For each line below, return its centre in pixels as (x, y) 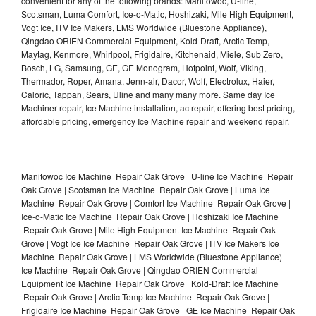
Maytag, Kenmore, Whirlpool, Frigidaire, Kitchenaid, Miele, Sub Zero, (152, 54)
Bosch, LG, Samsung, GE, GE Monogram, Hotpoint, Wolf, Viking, (144, 67)
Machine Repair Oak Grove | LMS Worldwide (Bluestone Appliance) (152, 256)
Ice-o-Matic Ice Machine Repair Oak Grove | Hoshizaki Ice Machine (150, 216)
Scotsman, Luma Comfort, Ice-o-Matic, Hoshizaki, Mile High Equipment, (157, 13)
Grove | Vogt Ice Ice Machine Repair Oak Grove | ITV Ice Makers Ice (150, 243)
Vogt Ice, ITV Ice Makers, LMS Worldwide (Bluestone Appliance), (144, 27)
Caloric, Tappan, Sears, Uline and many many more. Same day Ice (148, 94)
